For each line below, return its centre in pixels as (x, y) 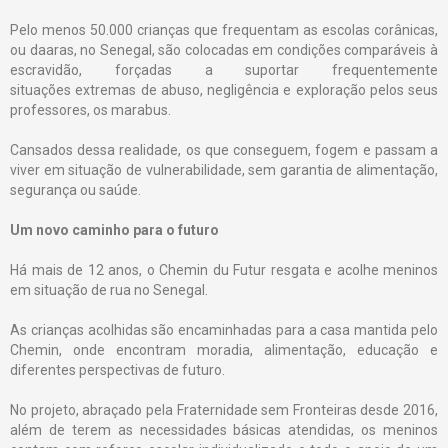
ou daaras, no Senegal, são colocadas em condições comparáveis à (224, 50)
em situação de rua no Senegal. (109, 290)
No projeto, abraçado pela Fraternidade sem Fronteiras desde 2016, (224, 410)
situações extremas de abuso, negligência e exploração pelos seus (224, 90)
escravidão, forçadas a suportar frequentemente (224, 70)
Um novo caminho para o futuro (114, 230)
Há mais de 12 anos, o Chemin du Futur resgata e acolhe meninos (224, 270)
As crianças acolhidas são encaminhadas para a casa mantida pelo (224, 330)
